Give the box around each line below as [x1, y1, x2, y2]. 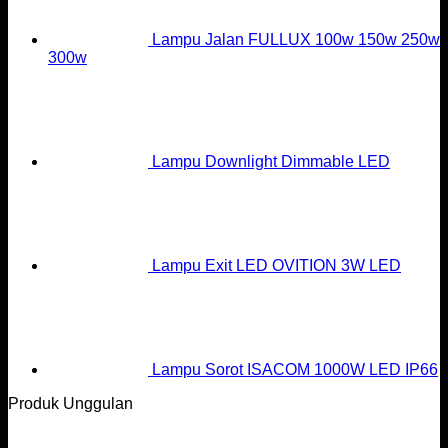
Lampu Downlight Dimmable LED [152, 153, 390, 170]
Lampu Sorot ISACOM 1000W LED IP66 [152, 361, 438, 378]
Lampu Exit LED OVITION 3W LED [152, 257, 401, 274]
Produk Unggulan [8, 395, 133, 412]
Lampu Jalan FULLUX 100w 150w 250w [152, 31, 440, 48]
